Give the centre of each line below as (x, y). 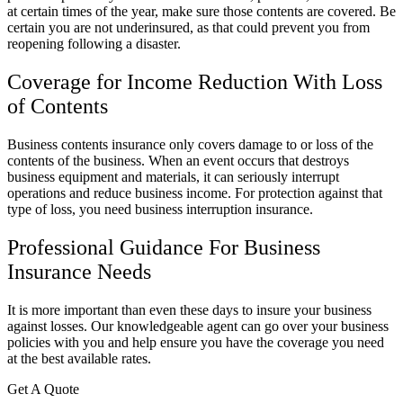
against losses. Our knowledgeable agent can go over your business (198, 326)
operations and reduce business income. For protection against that (195, 193)
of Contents (58, 106)
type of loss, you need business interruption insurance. (162, 209)
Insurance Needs (79, 271)
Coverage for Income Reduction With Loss (195, 81)
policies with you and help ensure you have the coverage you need (196, 342)
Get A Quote (43, 389)
